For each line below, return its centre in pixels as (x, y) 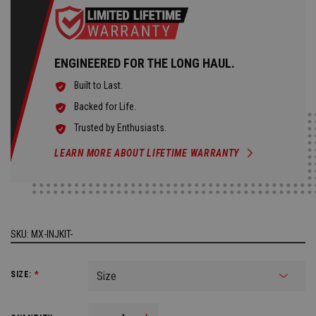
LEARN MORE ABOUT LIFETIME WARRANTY (147, 153)
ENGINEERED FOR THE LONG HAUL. (145, 63)
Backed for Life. (105, 106)
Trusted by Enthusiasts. (121, 127)
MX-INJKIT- (52, 234)
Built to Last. (99, 85)
